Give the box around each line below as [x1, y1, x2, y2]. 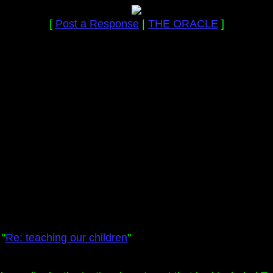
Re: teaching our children [5, 232, 127, 244]
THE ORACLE [147, 18, 218, 30]
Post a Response [55, 18, 139, 30]
